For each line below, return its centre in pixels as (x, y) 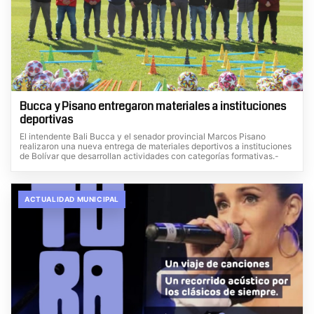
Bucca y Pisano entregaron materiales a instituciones (153, 106)
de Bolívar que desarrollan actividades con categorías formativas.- (149, 156)
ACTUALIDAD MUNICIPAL (72, 199)
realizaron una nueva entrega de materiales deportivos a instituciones (156, 146)
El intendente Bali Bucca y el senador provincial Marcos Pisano (143, 136)
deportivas (46, 119)
